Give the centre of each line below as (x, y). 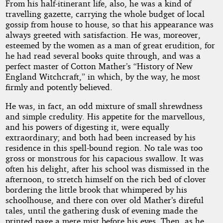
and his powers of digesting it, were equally (87, 127)
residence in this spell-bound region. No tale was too (104, 148)
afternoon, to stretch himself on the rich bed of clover (106, 179)
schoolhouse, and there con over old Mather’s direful (104, 200)
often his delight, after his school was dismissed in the (107, 169)
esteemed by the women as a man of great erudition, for (110, 45)
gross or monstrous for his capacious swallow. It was (104, 158)
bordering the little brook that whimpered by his (96, 190)
